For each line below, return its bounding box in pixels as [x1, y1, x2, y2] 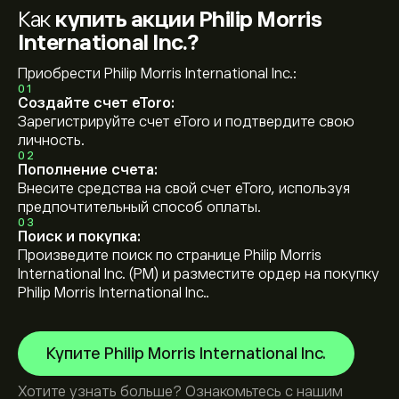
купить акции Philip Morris [55, 7, 322, 31]
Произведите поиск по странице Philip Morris [18, 248, 322, 264]
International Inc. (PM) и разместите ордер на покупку [18, 266, 379, 282]
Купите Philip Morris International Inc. [46, 345, 326, 362]
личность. [18, 133, 85, 149]
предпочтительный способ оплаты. [18, 199, 261, 216]
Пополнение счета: [18, 162, 158, 178]
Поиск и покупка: [18, 229, 141, 245]
